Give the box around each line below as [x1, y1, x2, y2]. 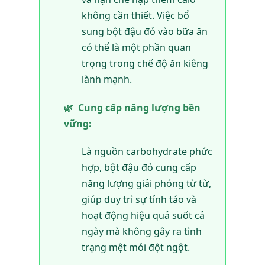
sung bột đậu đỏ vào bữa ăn [81, 24, 208, 38]
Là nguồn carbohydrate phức [81, 145, 212, 159]
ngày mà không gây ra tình [81, 225, 202, 238]
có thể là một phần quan [81, 40, 191, 54]
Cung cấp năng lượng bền [77, 101, 201, 114]
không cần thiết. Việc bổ [81, 8, 189, 22]
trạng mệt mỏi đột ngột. [81, 241, 190, 254]
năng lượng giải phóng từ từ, [81, 177, 211, 190]
